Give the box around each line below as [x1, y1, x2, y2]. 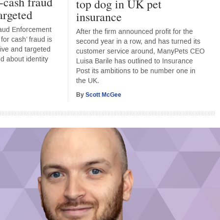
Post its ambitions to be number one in [76, 66, 196, 76]
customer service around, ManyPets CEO [76, 47, 205, 56]
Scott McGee [85, 90, 122, 99]
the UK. [76, 76, 100, 86]
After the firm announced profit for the [76, 27, 193, 37]
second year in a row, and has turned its [76, 37, 201, 47]
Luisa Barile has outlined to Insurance [76, 56, 193, 66]
